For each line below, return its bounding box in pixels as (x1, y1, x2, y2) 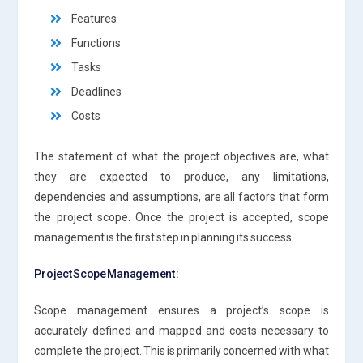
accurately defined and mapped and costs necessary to (34, 323, 329, 337)
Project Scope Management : (34, 267, 180, 280)
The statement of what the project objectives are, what (34, 149, 329, 163)
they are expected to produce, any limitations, (34, 169, 329, 183)
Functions (71, 36, 122, 49)
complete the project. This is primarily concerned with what (34, 344, 329, 357)
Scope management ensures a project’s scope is (34, 303, 329, 317)
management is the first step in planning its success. (34, 230, 295, 244)
